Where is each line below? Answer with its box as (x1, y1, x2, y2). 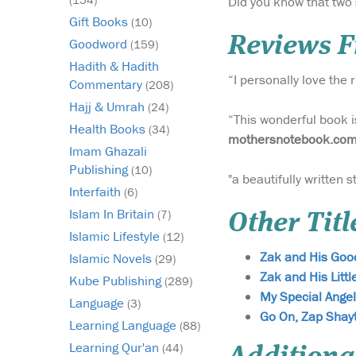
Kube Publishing (69, 272, 164, 290)
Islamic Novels (69, 250, 155, 268)
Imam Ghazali (69, 142, 147, 161)
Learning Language (69, 316, 180, 335)
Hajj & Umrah (69, 98, 148, 116)
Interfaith (69, 183, 124, 201)
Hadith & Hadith (69, 57, 159, 75)
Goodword (69, 35, 130, 53)
